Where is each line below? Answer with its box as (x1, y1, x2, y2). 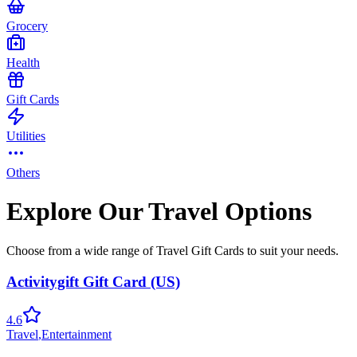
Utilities (6, 128, 45, 143)
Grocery (6, 18, 48, 33)
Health (6, 55, 40, 69)
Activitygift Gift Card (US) (6, 273, 180, 290)
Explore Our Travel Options (6, 197, 312, 226)
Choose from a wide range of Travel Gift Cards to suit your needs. (6, 243, 339, 257)
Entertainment (41, 328, 112, 342)
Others (6, 165, 40, 179)
